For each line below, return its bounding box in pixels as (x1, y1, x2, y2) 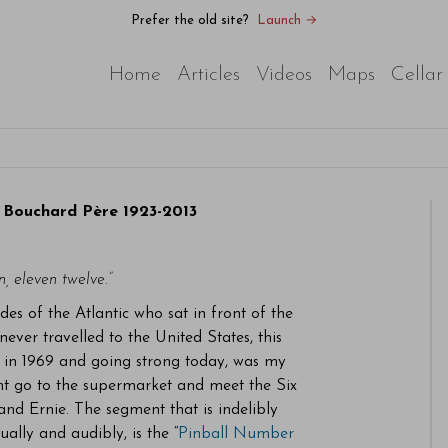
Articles (177, 65, 240, 85)
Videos (256, 65, 312, 85)
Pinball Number (178, 426, 294, 442)
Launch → (257, 14, 317, 27)
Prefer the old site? (131, 14, 249, 27)
